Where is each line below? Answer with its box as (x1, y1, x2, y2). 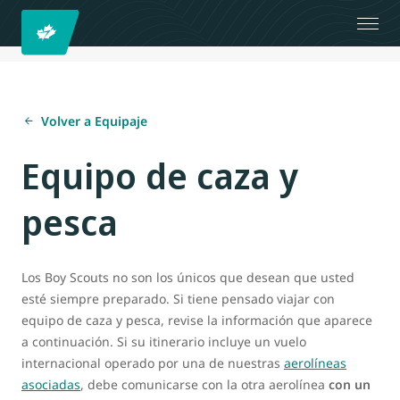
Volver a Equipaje (41, 112, 147, 129)
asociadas (21, 376, 80, 393)
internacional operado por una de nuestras (21, 354, 284, 371)
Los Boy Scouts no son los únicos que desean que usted (21, 269, 354, 286)
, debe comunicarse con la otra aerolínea (80, 376, 329, 393)
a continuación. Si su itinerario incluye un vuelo (21, 333, 306, 350)
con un (329, 376, 371, 393)
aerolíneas (284, 354, 346, 371)
